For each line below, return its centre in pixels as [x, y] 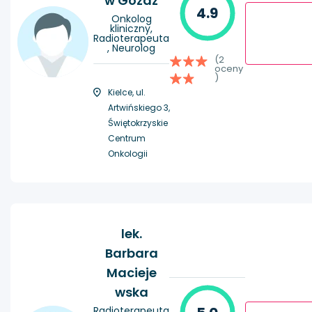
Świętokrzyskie [138, 123]
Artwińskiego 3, [139, 108]
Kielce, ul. [127, 93]
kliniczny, [131, 29]
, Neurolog [131, 48]
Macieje [131, 273]
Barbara [131, 253]
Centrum [127, 139]
